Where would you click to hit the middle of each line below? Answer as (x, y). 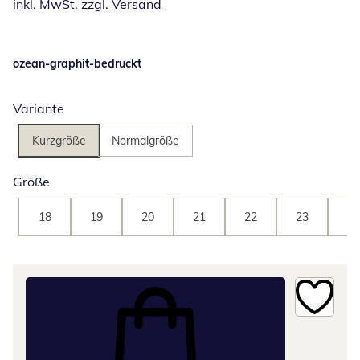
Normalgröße (145, 141)
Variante (39, 109)
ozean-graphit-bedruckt (77, 64)
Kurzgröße (59, 141)
